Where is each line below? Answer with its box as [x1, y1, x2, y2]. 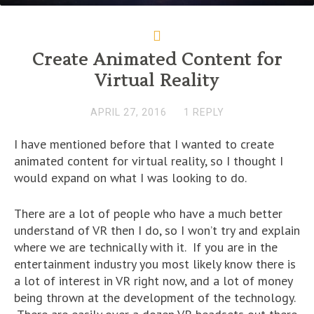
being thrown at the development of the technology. [14, 289, 295, 306]
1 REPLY [183, 106, 224, 118]
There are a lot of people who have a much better [14, 205, 282, 221]
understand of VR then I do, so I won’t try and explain [14, 221, 300, 238]
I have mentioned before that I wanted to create [14, 135, 274, 152]
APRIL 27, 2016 [90, 106, 167, 118]
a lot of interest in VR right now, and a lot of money [14, 272, 292, 289]
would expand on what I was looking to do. [14, 169, 247, 186]
